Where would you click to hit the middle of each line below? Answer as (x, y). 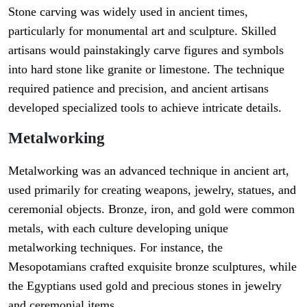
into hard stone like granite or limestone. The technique (146, 70)
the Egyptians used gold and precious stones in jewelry (145, 286)
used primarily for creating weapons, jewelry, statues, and (152, 190)
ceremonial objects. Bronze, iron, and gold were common (151, 209)
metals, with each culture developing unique (118, 229)
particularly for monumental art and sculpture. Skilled (142, 31)
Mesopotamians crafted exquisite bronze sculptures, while (152, 267)
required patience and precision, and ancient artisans (138, 89)
